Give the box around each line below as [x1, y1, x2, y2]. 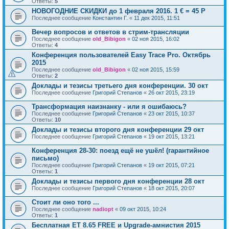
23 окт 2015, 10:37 [148, 110, 195, 117]
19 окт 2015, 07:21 [148, 162, 195, 169]
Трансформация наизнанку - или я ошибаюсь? [32, 103, 187, 111]
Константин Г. [93, 15, 128, 21]
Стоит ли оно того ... [32, 198, 99, 207]
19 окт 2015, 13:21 [148, 133, 195, 140]
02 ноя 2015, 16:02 [132, 36, 179, 42]
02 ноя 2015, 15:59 [132, 66, 179, 73]
